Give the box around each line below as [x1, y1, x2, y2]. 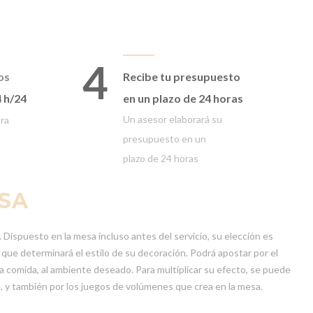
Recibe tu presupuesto [123, 70, 240, 83]
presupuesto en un [123, 133, 206, 145]
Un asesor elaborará [123, 113, 212, 125]
